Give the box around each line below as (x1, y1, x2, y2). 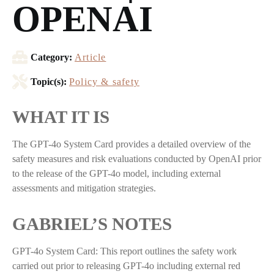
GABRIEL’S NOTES (12, 213, 172, 234)
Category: (31, 51, 72, 62)
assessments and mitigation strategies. (12, 183, 156, 193)
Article (75, 51, 106, 62)
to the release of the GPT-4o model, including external (12, 168, 221, 179)
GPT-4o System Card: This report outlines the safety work (12, 245, 237, 256)
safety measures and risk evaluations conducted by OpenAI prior (12, 154, 261, 164)
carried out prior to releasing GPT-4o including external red (12, 260, 240, 271)
